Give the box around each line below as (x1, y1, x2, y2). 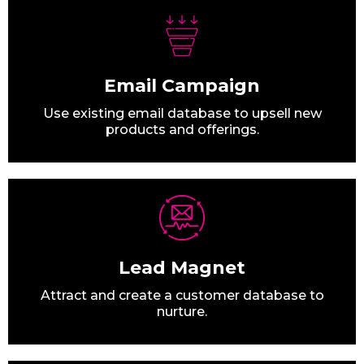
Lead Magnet (119, 257, 245, 279)
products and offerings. (105, 122, 259, 138)
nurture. (157, 304, 207, 320)
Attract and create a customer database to (40, 288, 324, 304)
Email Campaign (104, 75, 260, 97)
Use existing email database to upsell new (42, 106, 322, 122)
